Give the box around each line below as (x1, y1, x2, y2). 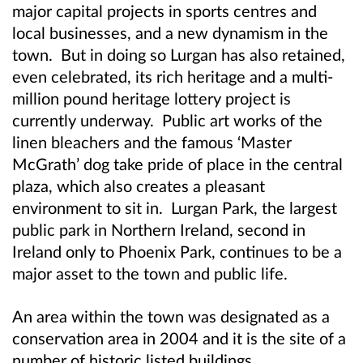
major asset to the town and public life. (12, 263, 292, 283)
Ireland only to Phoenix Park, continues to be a (12, 241, 342, 261)
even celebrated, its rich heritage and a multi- (12, 66, 333, 86)
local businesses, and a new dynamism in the (12, 22, 328, 42)
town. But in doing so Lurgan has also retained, (12, 44, 345, 64)
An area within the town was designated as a (12, 305, 330, 326)
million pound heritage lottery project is (12, 88, 291, 108)
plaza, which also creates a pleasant (12, 175, 265, 195)
